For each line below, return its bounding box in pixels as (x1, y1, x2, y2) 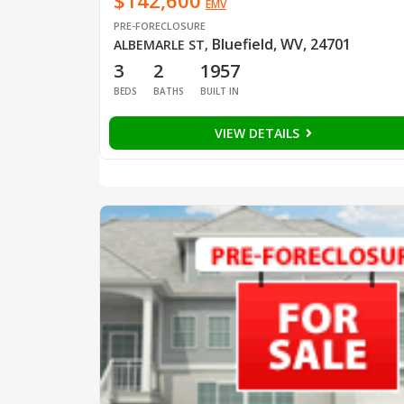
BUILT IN (199, 85, 239, 98)
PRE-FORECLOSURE (113, 19, 206, 33)
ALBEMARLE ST (113, 36, 205, 54)
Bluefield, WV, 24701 (211, 34, 351, 55)
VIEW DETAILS (214, 124, 303, 142)
